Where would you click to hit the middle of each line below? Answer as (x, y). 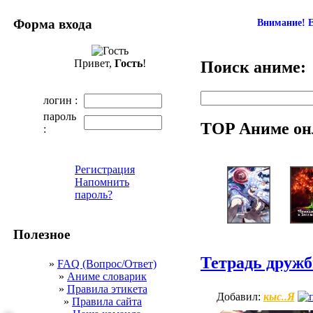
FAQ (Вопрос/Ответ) (107, 263)
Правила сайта (107, 301)
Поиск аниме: (253, 67)
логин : (60, 101)
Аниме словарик (107, 276)
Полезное (42, 235)
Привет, (94, 64)
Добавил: (240, 297)
